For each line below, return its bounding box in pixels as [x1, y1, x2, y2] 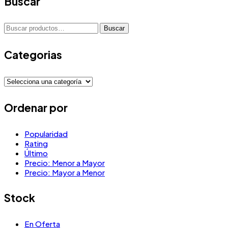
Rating [24, 138, 48, 148]
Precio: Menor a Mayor [24, 157, 105, 167]
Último [24, 148, 48, 158]
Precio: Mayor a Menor [24, 167, 105, 177]
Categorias [4, 47, 62, 62]
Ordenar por [4, 100, 68, 115]
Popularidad [24, 128, 68, 138]
